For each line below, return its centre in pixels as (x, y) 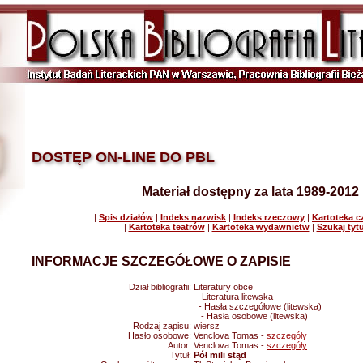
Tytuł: (182, 355)
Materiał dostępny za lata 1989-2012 (250, 192)
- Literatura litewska (233, 297)
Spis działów (126, 217)
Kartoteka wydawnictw (261, 227)
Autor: (181, 345)
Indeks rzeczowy (269, 217)
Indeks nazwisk (193, 217)
